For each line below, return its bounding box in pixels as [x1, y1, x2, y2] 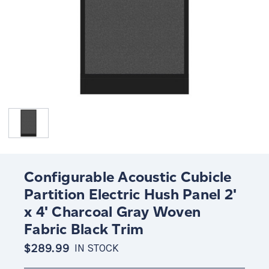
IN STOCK [74, 242, 119, 255]
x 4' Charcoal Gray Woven [24, 203, 201, 221]
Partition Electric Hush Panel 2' [24, 186, 237, 204]
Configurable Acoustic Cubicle [24, 168, 232, 186]
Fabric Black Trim [24, 220, 144, 238]
